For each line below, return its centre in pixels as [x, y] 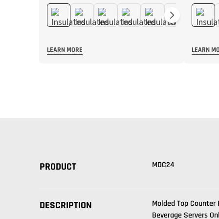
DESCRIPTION [66, 205]
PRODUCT [58, 167]
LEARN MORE [65, 50]
